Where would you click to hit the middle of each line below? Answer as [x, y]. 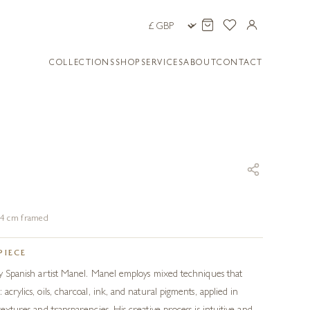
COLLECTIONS [82, 64]
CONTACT [240, 64]
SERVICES [162, 64]
